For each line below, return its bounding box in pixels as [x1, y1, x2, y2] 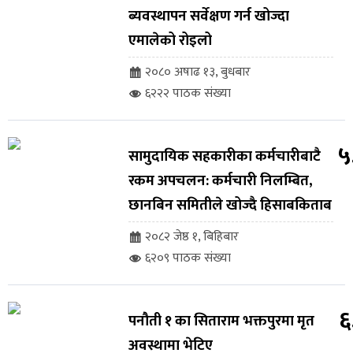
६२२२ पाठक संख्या [144, 83, 231, 105]
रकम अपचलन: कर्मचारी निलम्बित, [128, 169, 313, 194]
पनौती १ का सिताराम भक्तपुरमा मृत [128, 309, 314, 334]
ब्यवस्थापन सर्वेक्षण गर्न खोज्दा [128, 4, 289, 29]
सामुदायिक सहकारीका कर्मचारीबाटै [128, 144, 321, 169]
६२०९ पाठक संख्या [144, 247, 231, 269]
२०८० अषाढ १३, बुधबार [144, 61, 251, 84]
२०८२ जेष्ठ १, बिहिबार [144, 226, 239, 248]
